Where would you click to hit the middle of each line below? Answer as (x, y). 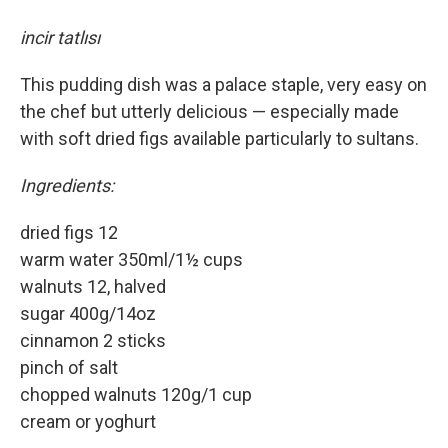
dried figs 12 (69, 232)
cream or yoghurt (88, 421)
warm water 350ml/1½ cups (131, 259)
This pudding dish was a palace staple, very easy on (223, 84)
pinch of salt (69, 367)
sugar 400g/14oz (88, 313)
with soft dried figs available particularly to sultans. (219, 138)
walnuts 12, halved (93, 286)
